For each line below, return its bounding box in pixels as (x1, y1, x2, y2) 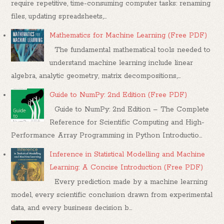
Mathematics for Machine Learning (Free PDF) (49, 30, 207, 40)
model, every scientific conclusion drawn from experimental (11, 190, 213, 200)
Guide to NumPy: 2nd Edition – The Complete (49, 105, 209, 114)
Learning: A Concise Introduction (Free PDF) (49, 163, 203, 172)
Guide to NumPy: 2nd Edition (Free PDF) (49, 90, 187, 99)
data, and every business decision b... (11, 203, 132, 213)
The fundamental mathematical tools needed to (49, 45, 211, 54)
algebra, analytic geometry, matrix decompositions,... (11, 71, 181, 80)
